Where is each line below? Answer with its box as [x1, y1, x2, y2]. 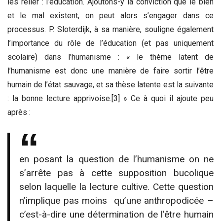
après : [7, 108, 31, 117]
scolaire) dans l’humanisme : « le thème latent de [7, 52, 214, 62]
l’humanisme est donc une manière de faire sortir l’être [7, 66, 214, 76]
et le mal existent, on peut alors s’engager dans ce [7, 11, 214, 21]
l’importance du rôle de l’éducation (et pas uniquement [7, 38, 214, 48]
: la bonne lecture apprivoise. [7, 94, 111, 104]
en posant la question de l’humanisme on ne [19, 153, 214, 165]
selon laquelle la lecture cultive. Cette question [19, 181, 214, 193]
